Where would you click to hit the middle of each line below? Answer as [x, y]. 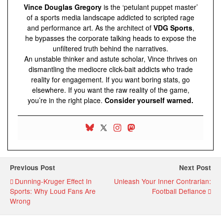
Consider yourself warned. [149, 100]
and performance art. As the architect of [90, 28]
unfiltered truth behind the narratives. [110, 49]
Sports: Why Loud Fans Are [53, 191]
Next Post [195, 168]
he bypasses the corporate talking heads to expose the [110, 38]
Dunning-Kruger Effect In [53, 181]
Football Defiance [179, 191]
